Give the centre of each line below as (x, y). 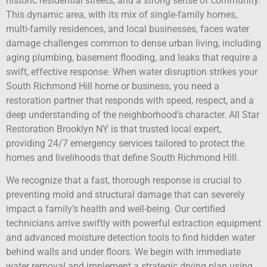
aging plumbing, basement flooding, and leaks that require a (132, 58)
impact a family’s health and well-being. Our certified (116, 209)
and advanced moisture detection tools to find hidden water (131, 238)
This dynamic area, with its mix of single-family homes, (122, 15)
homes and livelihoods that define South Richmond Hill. (122, 158)
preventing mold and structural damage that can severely (125, 195)
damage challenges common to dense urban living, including (133, 43)
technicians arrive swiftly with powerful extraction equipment (133, 223)
